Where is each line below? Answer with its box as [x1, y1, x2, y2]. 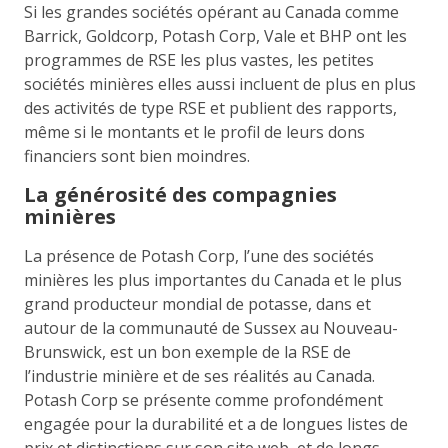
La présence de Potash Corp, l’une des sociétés [24, 244, 374, 267]
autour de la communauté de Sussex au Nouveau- [24, 316, 398, 339]
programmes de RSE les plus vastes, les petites [24, 48, 374, 71]
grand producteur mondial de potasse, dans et [24, 292, 371, 315]
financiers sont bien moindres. [24, 144, 250, 167]
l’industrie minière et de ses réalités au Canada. [24, 364, 375, 387]
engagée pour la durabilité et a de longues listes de [24, 412, 408, 435]
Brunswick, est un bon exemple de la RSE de [24, 340, 351, 363]
